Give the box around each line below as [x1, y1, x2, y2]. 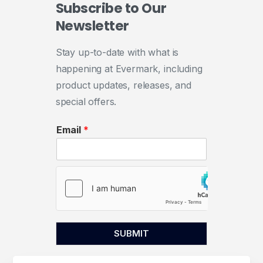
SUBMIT [114, 228, 149, 240]
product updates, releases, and [55, 79, 191, 92]
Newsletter [55, 16, 129, 36]
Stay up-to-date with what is [55, 46, 179, 59]
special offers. [55, 96, 117, 108]
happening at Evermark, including [55, 63, 203, 75]
